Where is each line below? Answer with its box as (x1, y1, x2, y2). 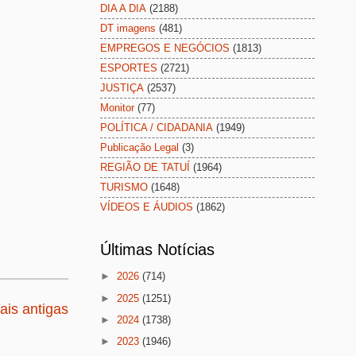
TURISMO (100, 181, 148, 194)
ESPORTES (100, 62, 157, 75)
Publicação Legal (100, 141, 179, 154)
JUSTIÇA (100, 82, 144, 95)
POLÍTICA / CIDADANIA (100, 122, 213, 134)
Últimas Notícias (100, 240, 215, 258)
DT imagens (100, 22, 156, 35)
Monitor (100, 102, 134, 114)
